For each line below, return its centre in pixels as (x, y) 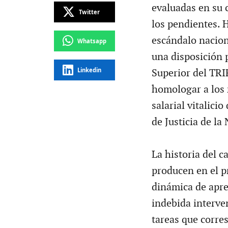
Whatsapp (92, 41)
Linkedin (89, 70)
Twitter (89, 12)
